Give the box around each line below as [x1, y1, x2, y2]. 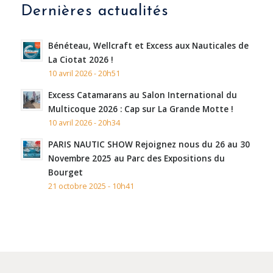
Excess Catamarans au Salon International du [48, 88, 237, 101]
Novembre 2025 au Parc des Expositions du [48, 152, 225, 164]
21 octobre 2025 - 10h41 [48, 180, 134, 191]
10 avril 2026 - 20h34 [48, 117, 120, 128]
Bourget [48, 166, 83, 178]
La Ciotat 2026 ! [48, 53, 113, 65]
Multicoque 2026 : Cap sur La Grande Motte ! [48, 102, 233, 115]
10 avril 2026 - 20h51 [48, 68, 120, 79]
